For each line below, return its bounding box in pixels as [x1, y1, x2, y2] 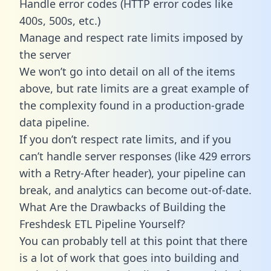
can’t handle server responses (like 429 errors [19, 148, 251, 163]
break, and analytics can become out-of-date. [19, 182, 252, 197]
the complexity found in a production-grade [19, 97, 244, 113]
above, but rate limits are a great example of [19, 80, 249, 96]
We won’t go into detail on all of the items [19, 64, 235, 79]
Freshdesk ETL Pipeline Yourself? [19, 216, 185, 231]
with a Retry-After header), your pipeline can [19, 165, 246, 180]
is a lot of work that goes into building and [19, 250, 239, 265]
